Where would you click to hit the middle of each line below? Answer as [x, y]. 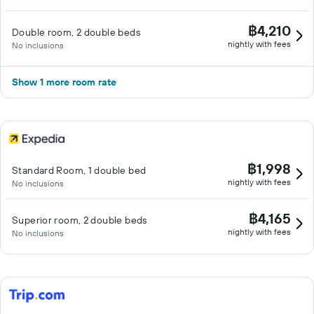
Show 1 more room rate [64, 82]
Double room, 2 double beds [76, 32]
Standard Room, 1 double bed [79, 170]
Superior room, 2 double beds [80, 220]
